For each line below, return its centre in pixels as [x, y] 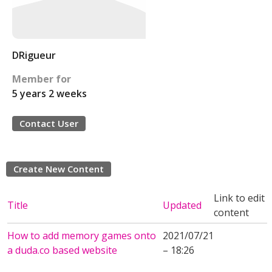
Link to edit [239, 198]
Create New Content [59, 169]
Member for [42, 79]
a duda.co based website [62, 250]
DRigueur [34, 55]
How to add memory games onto [82, 236]
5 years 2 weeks [49, 93]
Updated [182, 205]
